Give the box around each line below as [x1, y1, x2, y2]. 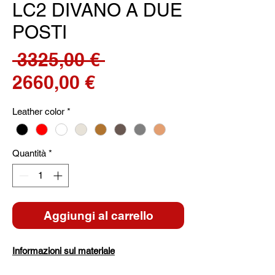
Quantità [12, 147, 46, 158]
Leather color [12, 106, 64, 117]
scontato [95, 93, 171, 115]
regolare [104, 70, 177, 93]
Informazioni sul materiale [12, 246, 115, 257]
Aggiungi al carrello [43, 209, 153, 223]
